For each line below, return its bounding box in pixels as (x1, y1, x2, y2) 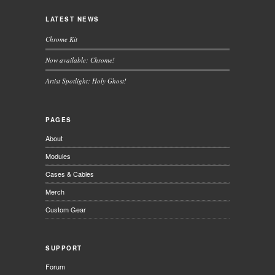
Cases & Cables (45, 169, 94, 179)
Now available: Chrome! (45, 55, 115, 65)
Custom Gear (45, 204, 86, 215)
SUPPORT (45, 244, 82, 253)
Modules (45, 151, 71, 161)
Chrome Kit (45, 34, 77, 44)
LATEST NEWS (45, 15, 99, 24)
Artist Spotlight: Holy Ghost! (45, 76, 126, 86)
